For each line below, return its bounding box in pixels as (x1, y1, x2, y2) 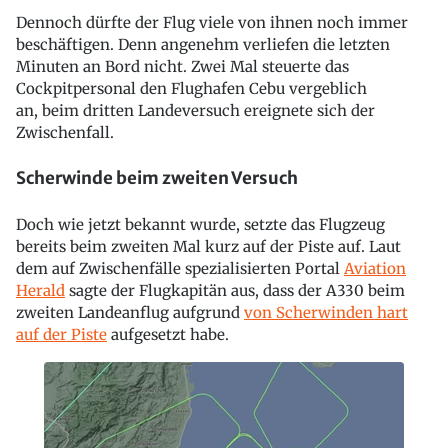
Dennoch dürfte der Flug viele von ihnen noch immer (16, 12, 408, 32)
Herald (16, 281, 65, 300)
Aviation (344, 259, 406, 278)
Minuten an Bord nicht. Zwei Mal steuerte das (16, 56, 349, 76)
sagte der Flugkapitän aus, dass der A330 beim (65, 281, 405, 300)
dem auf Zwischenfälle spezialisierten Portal (16, 259, 344, 278)
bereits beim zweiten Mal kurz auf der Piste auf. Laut (16, 237, 401, 256)
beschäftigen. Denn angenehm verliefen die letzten (16, 34, 390, 54)
